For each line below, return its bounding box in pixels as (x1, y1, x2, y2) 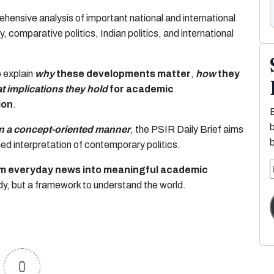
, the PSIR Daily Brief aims (130, 124, 243, 135)
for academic (108, 84, 174, 94)
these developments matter (54, 68, 191, 79)
